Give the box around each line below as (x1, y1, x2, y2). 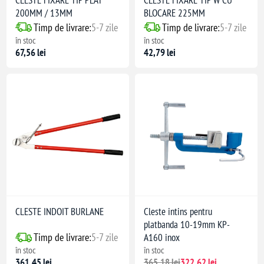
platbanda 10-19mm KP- (144, 218, 230, 232)
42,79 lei (144, 45, 176, 59)
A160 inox (144, 231, 180, 245)
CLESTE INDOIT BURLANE (15, 205, 104, 219)
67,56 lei (15, 45, 47, 59)
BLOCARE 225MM (144, 6, 205, 19)
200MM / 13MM (15, 6, 73, 19)
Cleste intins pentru (144, 205, 212, 219)
